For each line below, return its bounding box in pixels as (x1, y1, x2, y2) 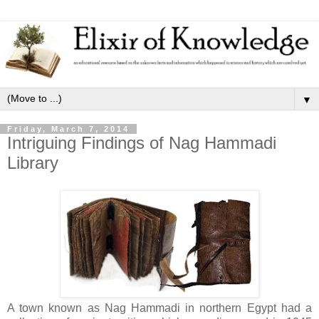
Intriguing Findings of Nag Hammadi (7, 132, 276, 152)
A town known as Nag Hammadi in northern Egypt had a (7, 301, 312, 314)
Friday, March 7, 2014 (7, 124, 130, 133)
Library (7, 152, 58, 172)
